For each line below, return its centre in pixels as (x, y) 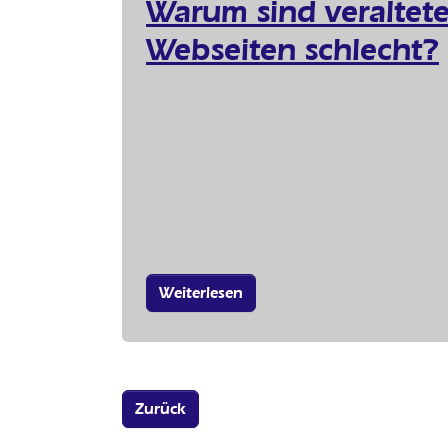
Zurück (160, 408)
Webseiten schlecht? (292, 48)
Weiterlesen (201, 292)
